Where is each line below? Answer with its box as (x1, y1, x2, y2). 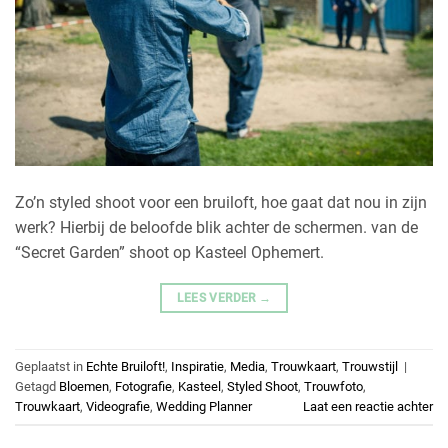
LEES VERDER (176, 291, 259, 306)
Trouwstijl (342, 358, 398, 374)
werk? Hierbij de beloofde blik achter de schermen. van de (15, 218, 418, 238)
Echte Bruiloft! (86, 358, 165, 374)
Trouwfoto (304, 378, 363, 394)
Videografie (86, 398, 150, 414)
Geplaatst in (15, 358, 86, 374)
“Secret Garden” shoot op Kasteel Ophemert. (15, 243, 324, 263)
